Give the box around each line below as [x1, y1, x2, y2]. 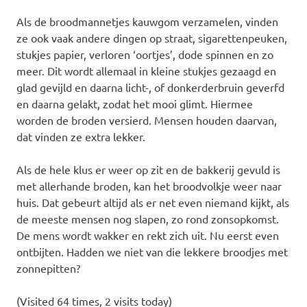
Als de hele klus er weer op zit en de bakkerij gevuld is [16, 162, 280, 176]
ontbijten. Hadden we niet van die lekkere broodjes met [16, 244, 288, 258]
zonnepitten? [16, 260, 80, 275]
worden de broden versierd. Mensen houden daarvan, [16, 112, 277, 127]
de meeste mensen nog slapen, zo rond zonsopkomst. [16, 211, 279, 225]
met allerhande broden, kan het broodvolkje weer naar [16, 178, 282, 193]
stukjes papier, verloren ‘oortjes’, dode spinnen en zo [16, 47, 273, 61]
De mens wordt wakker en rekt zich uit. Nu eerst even [16, 228, 279, 242]
